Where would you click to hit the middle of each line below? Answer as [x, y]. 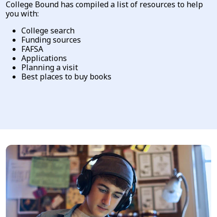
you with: [22, 13]
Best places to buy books [66, 76]
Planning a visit [50, 67]
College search [48, 30]
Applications [44, 58]
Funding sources [51, 39]
